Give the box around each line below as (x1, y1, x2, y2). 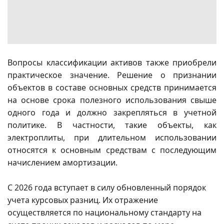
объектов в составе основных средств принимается (7, 82, 216, 93)
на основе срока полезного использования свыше (7, 94, 216, 106)
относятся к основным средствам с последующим (7, 144, 216, 156)
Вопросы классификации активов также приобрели (7, 57, 216, 68)
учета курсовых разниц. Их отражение (7, 194, 158, 206)
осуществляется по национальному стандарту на (7, 207, 201, 218)
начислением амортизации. (7, 157, 117, 168)
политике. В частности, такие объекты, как (7, 119, 216, 131)
